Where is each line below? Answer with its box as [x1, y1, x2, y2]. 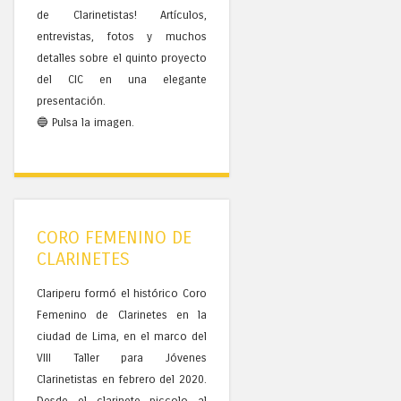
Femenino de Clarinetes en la [37, 307, 207, 321]
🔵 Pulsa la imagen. [37, 115, 134, 130]
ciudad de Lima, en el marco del [37, 328, 207, 343]
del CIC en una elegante [37, 73, 207, 87]
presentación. [37, 94, 106, 108]
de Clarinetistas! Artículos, [37, 8, 207, 22]
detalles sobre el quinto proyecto [37, 51, 207, 65]
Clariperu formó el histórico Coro [37, 286, 207, 300]
